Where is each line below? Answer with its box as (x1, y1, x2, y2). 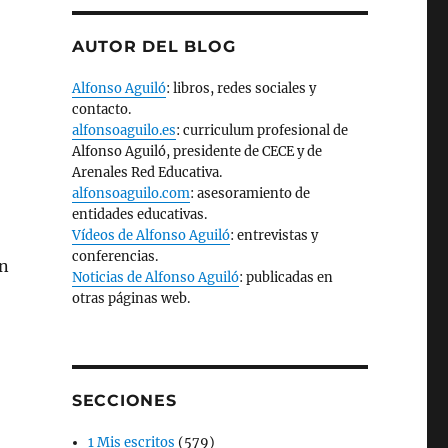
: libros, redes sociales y (165, 80, 316, 97)
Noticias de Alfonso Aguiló (71, 269, 239, 286)
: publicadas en (238, 269, 333, 286)
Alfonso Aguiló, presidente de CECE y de (71, 143, 322, 160)
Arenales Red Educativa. (71, 164, 222, 181)
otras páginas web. (71, 290, 190, 307)
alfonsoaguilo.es (71, 122, 176, 139)
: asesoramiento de (189, 185, 310, 202)
